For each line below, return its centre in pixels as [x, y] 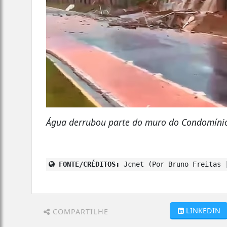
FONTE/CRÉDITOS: [87, 164]
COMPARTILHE [79, 211]
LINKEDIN [203, 210]
